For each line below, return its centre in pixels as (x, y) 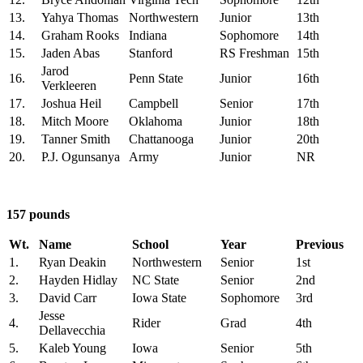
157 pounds (38, 214)
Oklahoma (156, 121)
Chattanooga (161, 139)
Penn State (156, 78)
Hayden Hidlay (78, 280)
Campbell (154, 103)
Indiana (148, 35)
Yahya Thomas (80, 17)
